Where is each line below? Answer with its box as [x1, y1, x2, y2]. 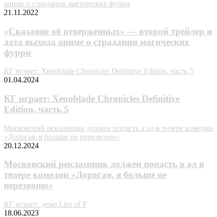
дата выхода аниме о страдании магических [4, 36, 189, 47]
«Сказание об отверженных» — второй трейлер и [4, 26, 212, 36]
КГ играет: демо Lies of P [4, 200, 87, 209]
